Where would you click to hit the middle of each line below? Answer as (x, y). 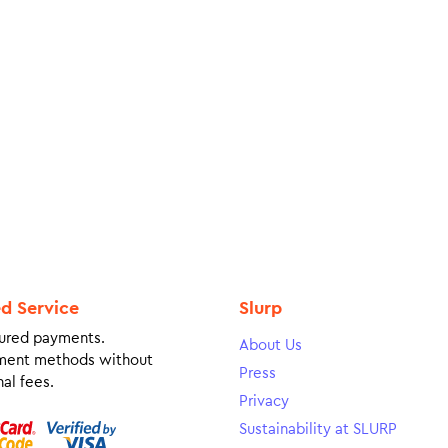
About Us (270, 345)
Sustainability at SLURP (318, 429)
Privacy (264, 401)
